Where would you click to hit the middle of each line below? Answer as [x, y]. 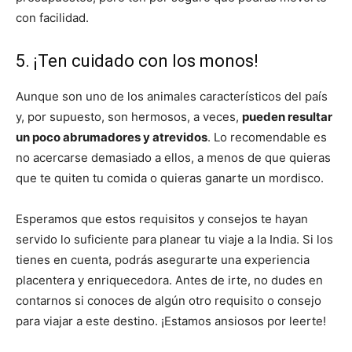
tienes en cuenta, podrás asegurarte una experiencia [163, 259]
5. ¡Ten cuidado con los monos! [137, 60]
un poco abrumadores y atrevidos [112, 137]
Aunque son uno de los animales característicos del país [172, 96]
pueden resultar [287, 116]
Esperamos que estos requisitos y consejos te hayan [162, 218]
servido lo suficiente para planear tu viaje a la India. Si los [174, 239]
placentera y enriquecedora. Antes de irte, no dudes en [169, 280]
